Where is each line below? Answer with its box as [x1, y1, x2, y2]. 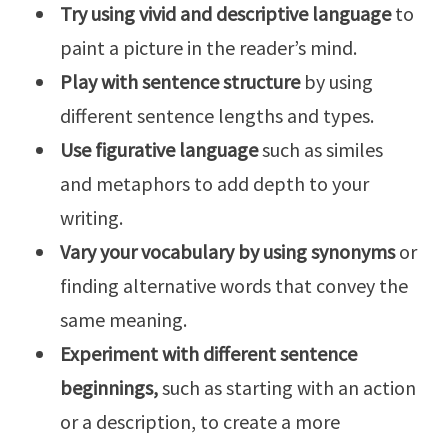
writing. [60, 205, 123, 231]
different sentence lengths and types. [60, 103, 374, 129]
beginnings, [60, 375, 158, 401]
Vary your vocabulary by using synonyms [60, 239, 395, 265]
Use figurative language [60, 137, 258, 163]
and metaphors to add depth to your [60, 171, 369, 197]
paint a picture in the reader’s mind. [60, 35, 357, 61]
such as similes [258, 137, 383, 163]
